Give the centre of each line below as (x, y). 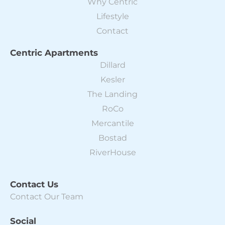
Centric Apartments (54, 53)
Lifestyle (113, 16)
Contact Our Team (47, 197)
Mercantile (113, 123)
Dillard (113, 65)
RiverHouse (113, 152)
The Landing (113, 94)
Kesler (113, 80)
